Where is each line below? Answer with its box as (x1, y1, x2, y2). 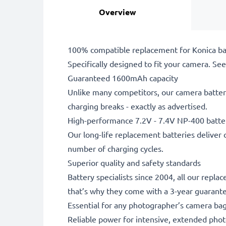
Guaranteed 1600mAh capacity (68, 73, 178, 83)
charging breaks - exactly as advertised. (68, 101, 207, 111)
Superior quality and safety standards (68, 157, 201, 167)
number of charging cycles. (68, 143, 163, 153)
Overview (98, 7, 136, 17)
